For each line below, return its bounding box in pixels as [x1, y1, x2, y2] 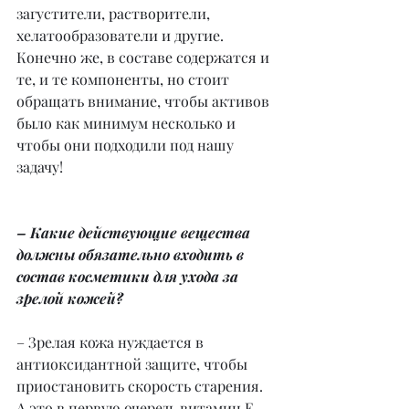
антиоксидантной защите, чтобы [16, 354, 251, 374]
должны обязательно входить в [16, 245, 247, 265]
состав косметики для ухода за [16, 267, 242, 287]
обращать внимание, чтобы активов [16, 91, 273, 111]
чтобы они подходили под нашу [16, 135, 237, 155]
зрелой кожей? [16, 288, 123, 309]
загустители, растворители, [16, 4, 214, 24]
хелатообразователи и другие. [16, 26, 227, 46]
